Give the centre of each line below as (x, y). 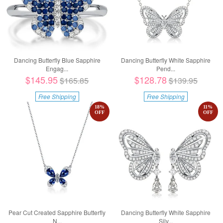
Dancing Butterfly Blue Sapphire (57, 60)
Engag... (57, 69)
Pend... (166, 69)
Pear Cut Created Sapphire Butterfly (57, 213)
